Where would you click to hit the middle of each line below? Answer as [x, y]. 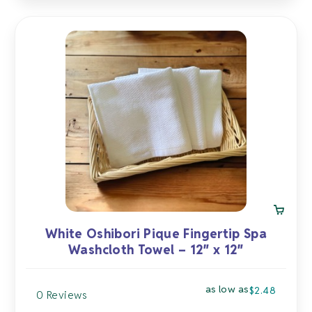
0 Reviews [62, 295]
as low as [227, 289]
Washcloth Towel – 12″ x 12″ [156, 250]
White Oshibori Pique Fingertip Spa [156, 234]
